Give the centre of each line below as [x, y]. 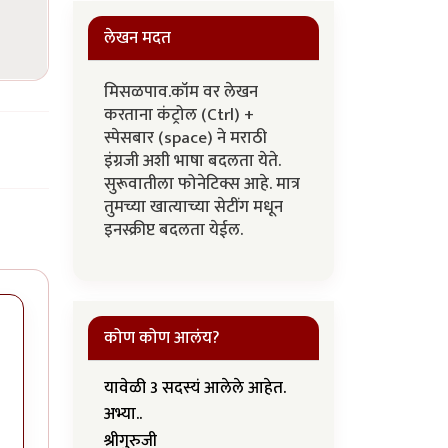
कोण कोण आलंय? [162, 338]
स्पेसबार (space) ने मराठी [185, 138]
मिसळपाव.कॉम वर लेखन [181, 92]
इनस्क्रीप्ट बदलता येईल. [175, 230]
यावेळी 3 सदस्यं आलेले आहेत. [195, 388]
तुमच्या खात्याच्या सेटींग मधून [193, 207]
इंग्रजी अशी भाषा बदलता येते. [192, 161]
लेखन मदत [137, 38]
